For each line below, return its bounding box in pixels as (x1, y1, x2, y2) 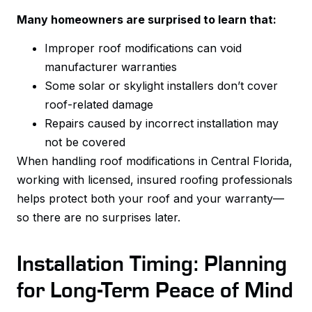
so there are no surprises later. (17, 210, 180, 225)
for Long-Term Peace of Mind (17, 274, 293, 304)
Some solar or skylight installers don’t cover (45, 79, 278, 93)
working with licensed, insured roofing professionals (17, 173, 292, 187)
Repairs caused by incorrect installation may (45, 116, 279, 131)
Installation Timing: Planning (17, 247, 287, 278)
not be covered (45, 135, 125, 150)
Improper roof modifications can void (45, 41, 242, 56)
